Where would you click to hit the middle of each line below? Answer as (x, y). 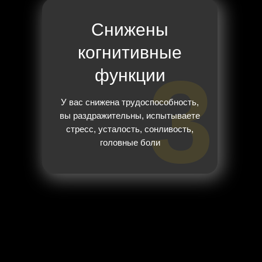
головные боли (130, 143)
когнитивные (130, 53)
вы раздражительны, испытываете (130, 116)
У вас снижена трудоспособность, (130, 102)
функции (130, 75)
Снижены (130, 30)
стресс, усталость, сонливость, (130, 129)
